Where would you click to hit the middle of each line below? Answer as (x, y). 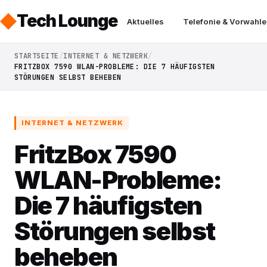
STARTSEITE (37, 56)
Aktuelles (145, 21)
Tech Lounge (67, 21)
